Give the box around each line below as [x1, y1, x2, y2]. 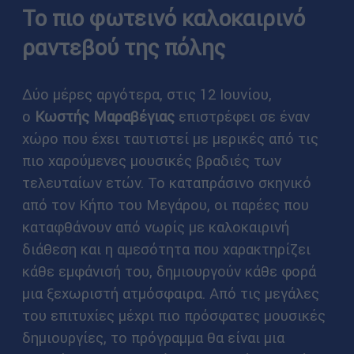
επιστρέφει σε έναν [174, 106, 310, 126]
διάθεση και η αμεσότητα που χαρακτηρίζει [21, 239, 311, 258]
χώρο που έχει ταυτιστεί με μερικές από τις [21, 128, 318, 148]
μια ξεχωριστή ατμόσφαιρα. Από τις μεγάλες [21, 283, 319, 303]
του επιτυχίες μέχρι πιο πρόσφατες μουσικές [21, 305, 326, 325]
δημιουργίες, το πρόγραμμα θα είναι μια [21, 327, 284, 347]
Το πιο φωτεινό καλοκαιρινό [21, 4, 305, 32]
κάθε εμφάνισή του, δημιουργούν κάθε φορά [21, 261, 316, 281]
